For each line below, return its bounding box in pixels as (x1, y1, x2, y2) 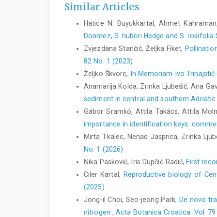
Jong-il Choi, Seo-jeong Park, (84, 196, 179, 204)
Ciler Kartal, (84, 170, 124, 179)
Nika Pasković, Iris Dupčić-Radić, (84, 158, 186, 166)
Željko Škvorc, (84, 70, 130, 78)
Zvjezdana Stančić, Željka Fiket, (84, 45, 185, 53)
